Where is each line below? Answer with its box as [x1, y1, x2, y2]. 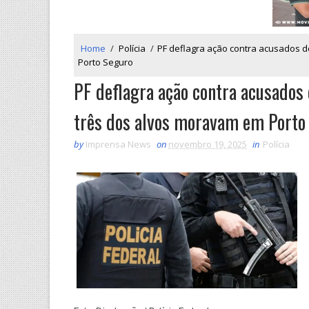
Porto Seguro [78, 55, 133, 68]
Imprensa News [86, 137, 151, 150]
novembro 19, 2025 [168, 137, 247, 150]
